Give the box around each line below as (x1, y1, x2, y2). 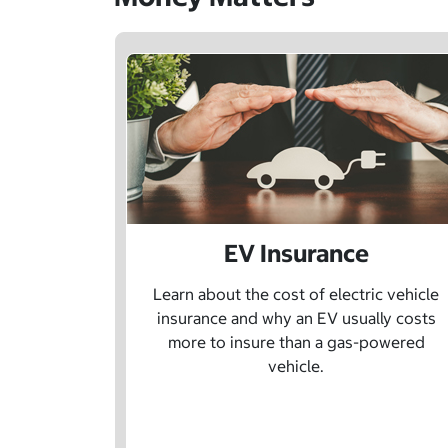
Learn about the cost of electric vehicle (153, 284, 439, 305)
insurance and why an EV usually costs (156, 308, 436, 329)
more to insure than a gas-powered (167, 332, 425, 353)
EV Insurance (223, 238, 369, 269)
